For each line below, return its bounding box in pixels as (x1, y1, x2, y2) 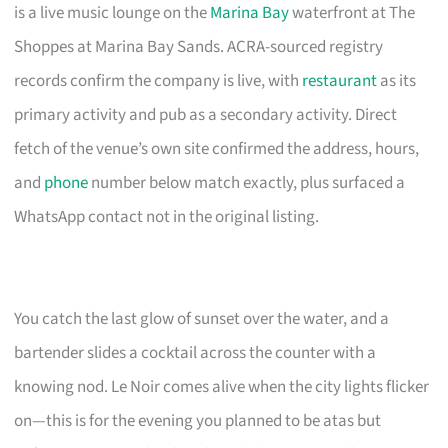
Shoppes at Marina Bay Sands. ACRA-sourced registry (14, 34, 384, 59)
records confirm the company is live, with (14, 68, 303, 93)
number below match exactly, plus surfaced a (88, 170, 406, 195)
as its (377, 68, 417, 93)
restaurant (302, 68, 378, 93)
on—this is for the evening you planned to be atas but (14, 408, 382, 433)
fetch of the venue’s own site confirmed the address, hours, (14, 136, 420, 161)
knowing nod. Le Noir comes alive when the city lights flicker (14, 374, 430, 399)
